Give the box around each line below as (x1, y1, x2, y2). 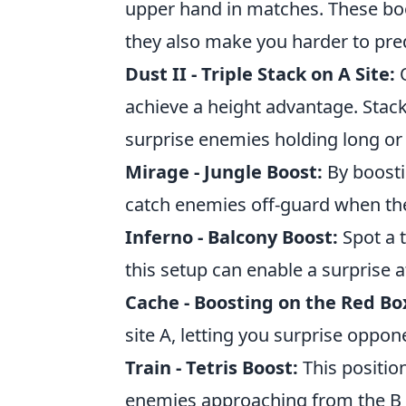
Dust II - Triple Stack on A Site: (125, 62, 395, 86)
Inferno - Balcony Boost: (125, 225, 338, 249)
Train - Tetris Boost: (125, 355, 298, 380)
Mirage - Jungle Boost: (125, 159, 323, 184)
